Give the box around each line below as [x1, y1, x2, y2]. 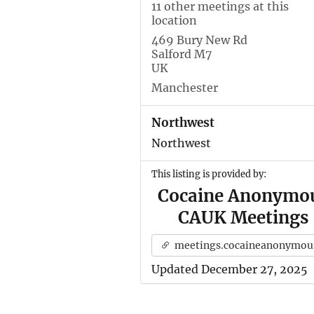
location [151, 13, 197, 27]
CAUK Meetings [177, 207, 308, 228]
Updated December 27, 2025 [151, 262, 308, 276]
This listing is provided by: [151, 168, 266, 179]
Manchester [151, 81, 218, 95]
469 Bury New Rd [151, 33, 247, 47]
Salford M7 [151, 47, 212, 61]
